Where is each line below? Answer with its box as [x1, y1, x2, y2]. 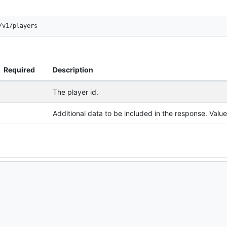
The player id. [52, 87, 98, 96]
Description [52, 65, 93, 74]
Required [4, 65, 35, 74]
